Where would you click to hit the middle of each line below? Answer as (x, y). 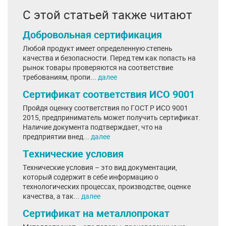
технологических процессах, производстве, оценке (107, 186)
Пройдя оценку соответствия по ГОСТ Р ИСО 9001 (105, 108)
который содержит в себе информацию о (91, 177)
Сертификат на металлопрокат (96, 213)
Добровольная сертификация (92, 35)
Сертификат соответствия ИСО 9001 (109, 94)
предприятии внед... (57, 136)
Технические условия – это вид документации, (100, 167)
